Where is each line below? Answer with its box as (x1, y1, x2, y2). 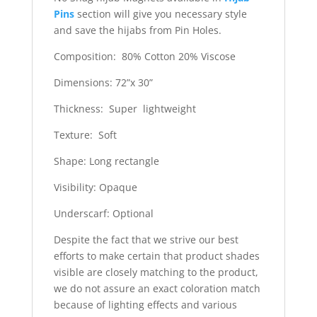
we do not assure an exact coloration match (53, 281, 260, 295)
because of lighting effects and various (53, 297, 237, 311)
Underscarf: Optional (53, 206, 154, 220)
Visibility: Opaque (53, 180, 137, 194)
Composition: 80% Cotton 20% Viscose (53, 49, 236, 63)
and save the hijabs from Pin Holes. (53, 23, 221, 37)
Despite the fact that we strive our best (53, 232, 238, 246)
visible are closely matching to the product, (53, 265, 258, 279)
